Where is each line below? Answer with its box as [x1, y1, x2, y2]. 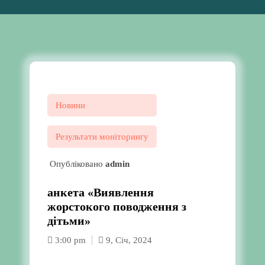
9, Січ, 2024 [104, 235, 152, 245]
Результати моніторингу [56, 132, 148, 141]
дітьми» [47, 214, 91, 227]
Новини [56, 101, 85, 110]
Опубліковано [47, 159, 105, 169]
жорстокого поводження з [47, 200, 186, 213]
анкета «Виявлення [47, 186, 154, 199]
